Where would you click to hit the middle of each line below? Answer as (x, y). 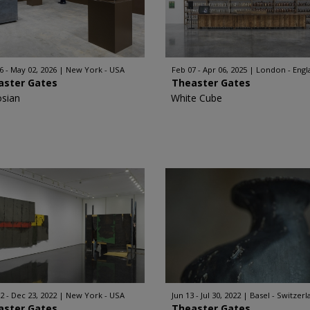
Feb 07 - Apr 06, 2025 (209, 70)
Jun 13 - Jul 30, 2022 (206, 295)
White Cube (197, 98)
